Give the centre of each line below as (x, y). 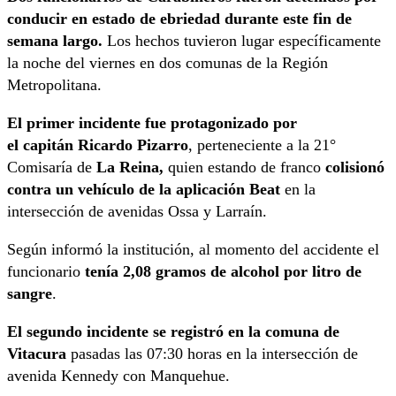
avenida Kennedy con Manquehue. (118, 376)
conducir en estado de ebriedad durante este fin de (179, 19)
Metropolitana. (54, 85)
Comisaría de (52, 168)
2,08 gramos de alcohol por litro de (242, 272)
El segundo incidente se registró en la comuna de (173, 332)
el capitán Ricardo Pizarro (98, 145)
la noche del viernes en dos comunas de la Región (168, 63)
